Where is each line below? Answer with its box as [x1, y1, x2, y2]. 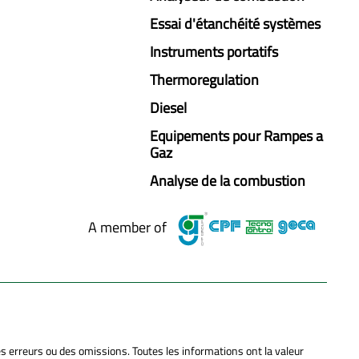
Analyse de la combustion [150, 170, 306, 192]
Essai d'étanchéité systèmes [150, 13, 321, 34]
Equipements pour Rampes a [150, 125, 324, 147]
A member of [88, 216, 167, 239]
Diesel [150, 97, 188, 119]
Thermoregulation [150, 69, 260, 91]
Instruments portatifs [150, 41, 279, 63]
